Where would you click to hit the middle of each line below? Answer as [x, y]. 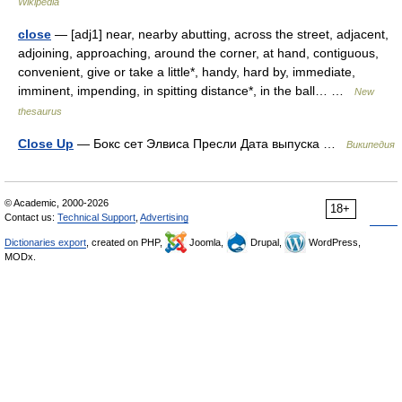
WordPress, [333, 242]
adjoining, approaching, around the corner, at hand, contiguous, [198, 53]
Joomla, [206, 242]
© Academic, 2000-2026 [57, 203]
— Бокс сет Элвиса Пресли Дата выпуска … [210, 144]
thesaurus [40, 111]
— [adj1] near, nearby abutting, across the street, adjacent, [220, 34]
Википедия [371, 144]
